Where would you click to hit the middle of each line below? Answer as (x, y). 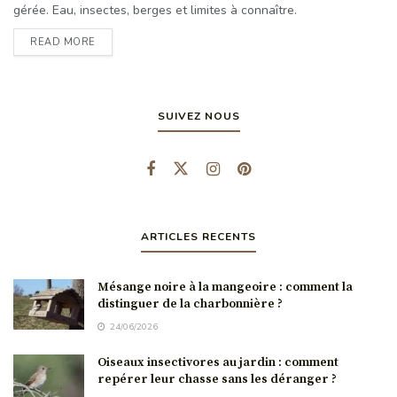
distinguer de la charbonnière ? (190, 304)
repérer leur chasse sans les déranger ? (217, 379)
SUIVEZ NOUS (198, 116)
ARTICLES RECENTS (198, 237)
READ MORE (63, 42)
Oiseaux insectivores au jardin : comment (218, 362)
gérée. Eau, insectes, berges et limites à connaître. (155, 10)
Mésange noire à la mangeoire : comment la (225, 287)
